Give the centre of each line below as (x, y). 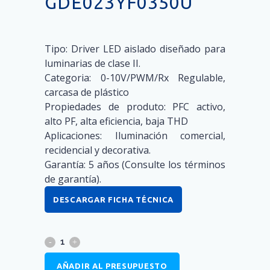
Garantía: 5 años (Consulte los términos (135, 165)
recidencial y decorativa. (98, 150)
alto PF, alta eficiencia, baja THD (116, 121)
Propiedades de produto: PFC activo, (135, 107)
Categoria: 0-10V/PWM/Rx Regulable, (135, 78)
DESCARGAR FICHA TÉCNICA (114, 200)
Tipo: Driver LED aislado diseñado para (135, 49)
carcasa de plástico (87, 93)
